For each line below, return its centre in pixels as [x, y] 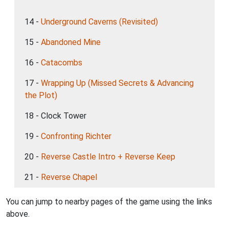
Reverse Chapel [69, 177]
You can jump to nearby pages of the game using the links [109, 202]
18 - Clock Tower [55, 116]
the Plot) [41, 95]
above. [18, 214]
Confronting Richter [76, 136]
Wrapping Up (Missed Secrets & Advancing [117, 83]
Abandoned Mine [71, 42]
